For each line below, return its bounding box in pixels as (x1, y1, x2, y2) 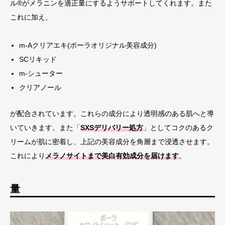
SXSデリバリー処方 (80, 124, 143, 132)
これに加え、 (10, 13, 52, 22)
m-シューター (19, 69, 63, 78)
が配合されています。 (10, 109, 80, 118)
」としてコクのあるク (143, 124, 213, 132)
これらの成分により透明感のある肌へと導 (80, 109, 214, 118)
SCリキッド (19, 55, 57, 64)
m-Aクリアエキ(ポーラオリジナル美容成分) (19, 41, 157, 50)
